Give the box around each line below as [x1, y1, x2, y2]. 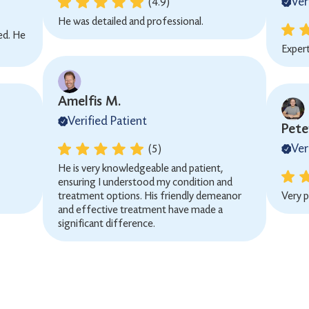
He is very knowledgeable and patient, [58, 161, 223, 175]
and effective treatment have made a [58, 203, 223, 216]
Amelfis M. [58, 93, 121, 109]
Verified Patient [68, 114, 148, 128]
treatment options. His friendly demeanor [58, 189, 242, 202]
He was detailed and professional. [58, 14, 204, 28]
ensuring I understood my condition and [58, 175, 233, 188]
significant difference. [58, 217, 156, 230]
